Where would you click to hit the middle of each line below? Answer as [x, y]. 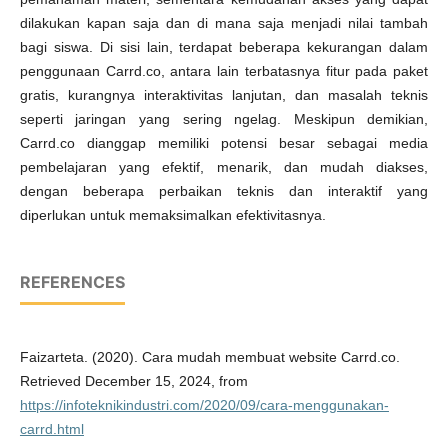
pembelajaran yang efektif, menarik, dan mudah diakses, [224, 167]
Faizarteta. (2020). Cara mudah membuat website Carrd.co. [209, 357]
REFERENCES [72, 282]
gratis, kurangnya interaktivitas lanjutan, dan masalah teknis [224, 95]
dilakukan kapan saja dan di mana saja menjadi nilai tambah [224, 23]
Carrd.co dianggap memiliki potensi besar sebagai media [224, 143]
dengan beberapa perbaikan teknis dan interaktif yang [224, 191]
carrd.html [51, 429]
